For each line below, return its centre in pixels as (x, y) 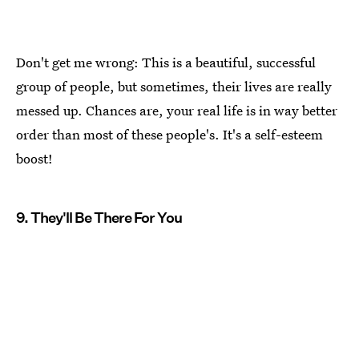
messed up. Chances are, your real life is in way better (177, 111)
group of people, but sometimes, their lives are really (174, 87)
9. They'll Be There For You (99, 218)
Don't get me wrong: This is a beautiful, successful (166, 63)
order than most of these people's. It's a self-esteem (169, 135)
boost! (34, 159)
